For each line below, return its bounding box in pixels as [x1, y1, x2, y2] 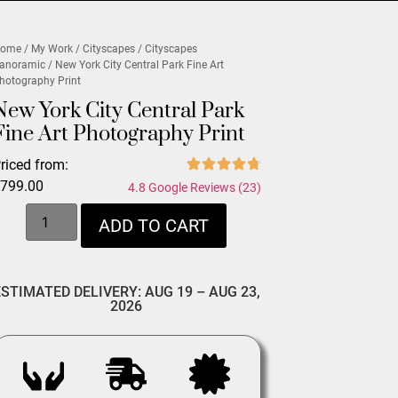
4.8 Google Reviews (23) [127, 180, 261, 195]
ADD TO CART [99, 215, 210, 237]
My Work [31, 43, 74, 55]
